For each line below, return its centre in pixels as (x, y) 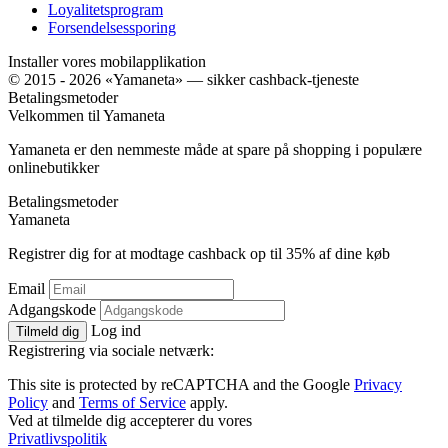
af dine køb (352, 254)
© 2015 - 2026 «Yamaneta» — (107, 80)
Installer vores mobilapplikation (107, 62)
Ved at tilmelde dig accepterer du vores (130, 421)
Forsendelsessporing (112, 28)
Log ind (116, 331)
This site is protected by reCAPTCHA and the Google (181, 385)
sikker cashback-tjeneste (283, 80)
